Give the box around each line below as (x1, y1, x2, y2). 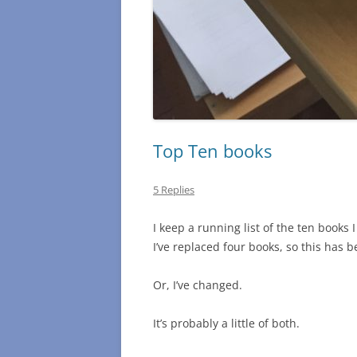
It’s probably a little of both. (153, 316, 300, 331)
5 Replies (153, 182, 194, 198)
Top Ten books (153, 139, 272, 163)
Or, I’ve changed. (153, 277, 242, 293)
